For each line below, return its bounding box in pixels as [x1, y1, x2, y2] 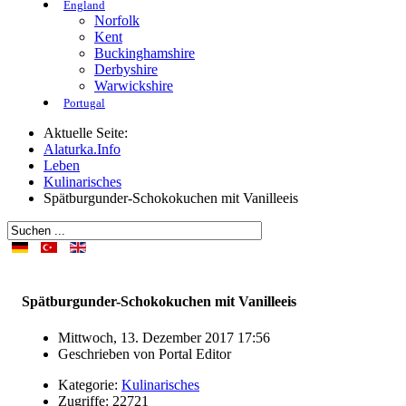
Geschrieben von [58, 345, 159, 362]
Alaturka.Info [43, 141, 121, 157]
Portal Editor [159, 345, 231, 362]
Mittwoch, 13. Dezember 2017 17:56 [58, 329, 270, 345]
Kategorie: [58, 376, 121, 392]
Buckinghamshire [94, 45, 195, 61]
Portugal [63, 97, 105, 110]
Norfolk [94, 13, 140, 28]
